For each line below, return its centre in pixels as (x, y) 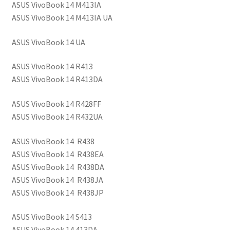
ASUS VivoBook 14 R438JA (57, 179)
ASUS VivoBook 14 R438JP (57, 192)
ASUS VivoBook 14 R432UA (57, 116)
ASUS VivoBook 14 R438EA (57, 154)
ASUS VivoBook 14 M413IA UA (62, 18)
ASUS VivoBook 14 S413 (52, 217)
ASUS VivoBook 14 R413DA (57, 79)
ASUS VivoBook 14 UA (48, 42)
